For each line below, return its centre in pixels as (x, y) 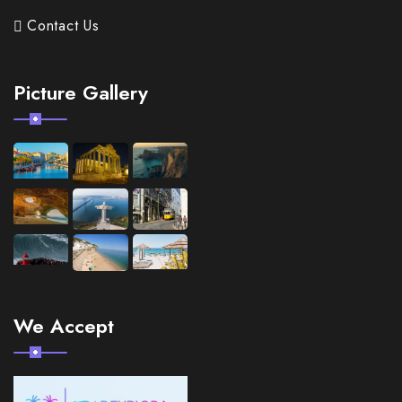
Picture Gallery (81, 93)
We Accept (64, 326)
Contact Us (63, 26)
